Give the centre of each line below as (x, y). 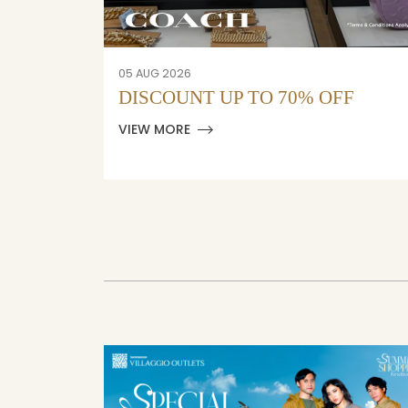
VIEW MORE (154, 130)
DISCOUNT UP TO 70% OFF (236, 98)
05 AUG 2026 (154, 74)
